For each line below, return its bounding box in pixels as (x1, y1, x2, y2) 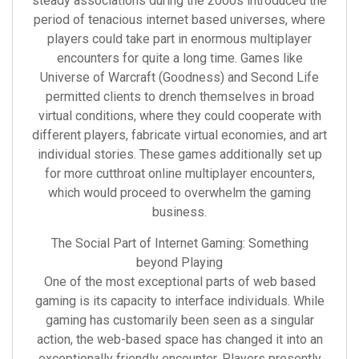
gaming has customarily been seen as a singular (45, 313, 314, 328)
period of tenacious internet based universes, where (34, 12, 325, 27)
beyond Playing (136, 255, 223, 270)
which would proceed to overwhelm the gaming (48, 185, 311, 200)
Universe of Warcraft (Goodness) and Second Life (40, 70, 319, 85)
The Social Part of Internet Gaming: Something (50, 236, 309, 251)
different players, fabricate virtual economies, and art (32, 127, 327, 143)
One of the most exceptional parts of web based (43, 274, 316, 289)
